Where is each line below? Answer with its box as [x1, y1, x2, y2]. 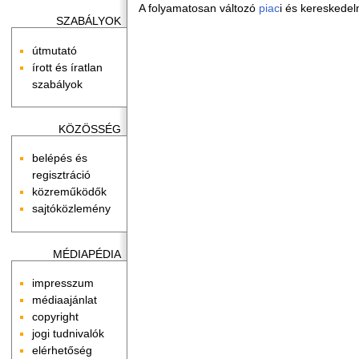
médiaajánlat [31, 292, 97, 306]
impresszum [31, 276, 94, 289]
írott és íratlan [31, 60, 103, 74]
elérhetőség [31, 343, 92, 357]
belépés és [31, 151, 87, 165]
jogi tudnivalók [31, 326, 104, 340]
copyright [31, 309, 79, 323]
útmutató [31, 43, 77, 57]
